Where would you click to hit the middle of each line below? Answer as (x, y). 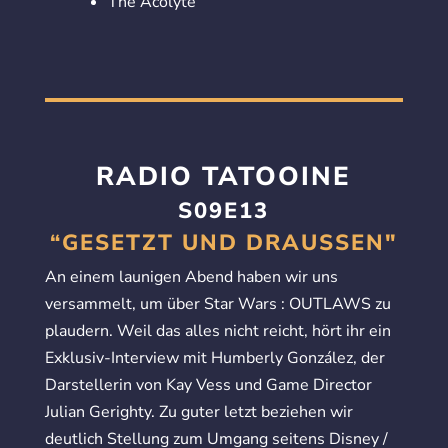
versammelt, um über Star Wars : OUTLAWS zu (217, 303)
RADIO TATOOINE (224, 176)
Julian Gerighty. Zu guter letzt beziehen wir (198, 411)
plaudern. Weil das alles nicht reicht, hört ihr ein (217, 330)
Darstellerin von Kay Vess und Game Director (208, 384)
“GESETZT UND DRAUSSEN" (217, 242)
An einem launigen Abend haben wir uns (191, 276)
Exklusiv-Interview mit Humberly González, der (214, 357)
